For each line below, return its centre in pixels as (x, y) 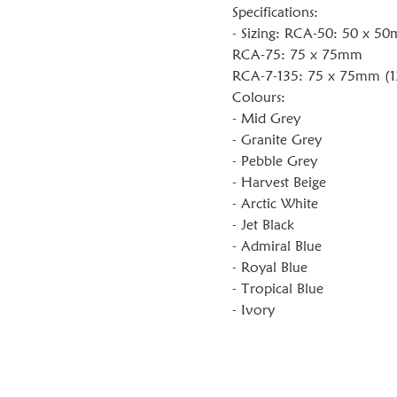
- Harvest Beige (279, 183)
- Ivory (253, 310)
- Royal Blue (270, 268)
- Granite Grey (277, 140)
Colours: (259, 97)
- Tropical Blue (278, 289)
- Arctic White (275, 204)
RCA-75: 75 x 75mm (297, 55)
